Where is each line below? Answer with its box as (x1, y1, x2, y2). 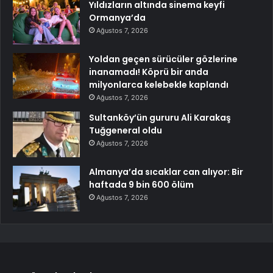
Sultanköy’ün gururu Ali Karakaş (89, 112, 231, 124)
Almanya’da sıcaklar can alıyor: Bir (89, 166, 243, 179)
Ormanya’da (89, 12, 146, 24)
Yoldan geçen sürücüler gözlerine (89, 53, 238, 66)
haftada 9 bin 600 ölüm (89, 179, 194, 191)
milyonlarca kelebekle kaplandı (89, 79, 229, 91)
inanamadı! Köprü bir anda (89, 66, 208, 79)
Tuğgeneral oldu (89, 124, 162, 137)
